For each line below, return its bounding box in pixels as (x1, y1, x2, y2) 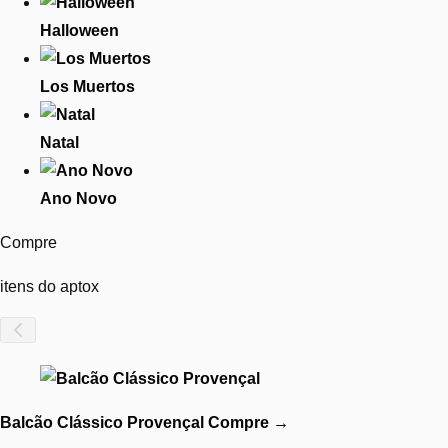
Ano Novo (40, 190, 117, 208)
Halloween (40, 22, 119, 40)
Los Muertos (40, 78, 135, 96)
